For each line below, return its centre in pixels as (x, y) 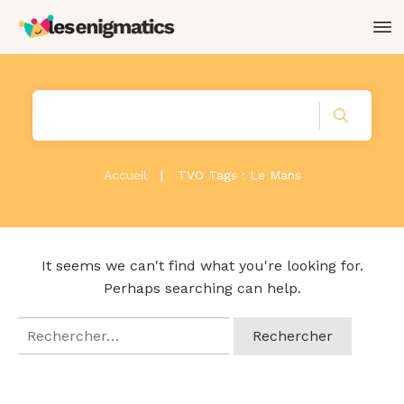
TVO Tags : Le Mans (239, 175)
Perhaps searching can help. (202, 288)
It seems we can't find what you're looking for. (202, 266)
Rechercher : (61, 328)
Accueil (125, 175)
